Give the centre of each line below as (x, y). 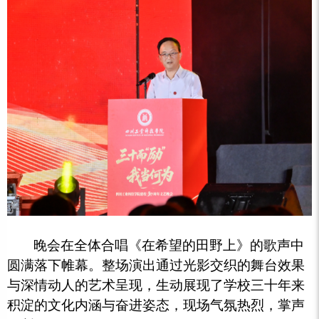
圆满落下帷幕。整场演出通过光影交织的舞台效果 (156, 266)
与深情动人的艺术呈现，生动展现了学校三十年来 (156, 286)
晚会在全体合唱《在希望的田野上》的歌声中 (169, 246)
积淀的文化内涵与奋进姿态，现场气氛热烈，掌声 (156, 305)
